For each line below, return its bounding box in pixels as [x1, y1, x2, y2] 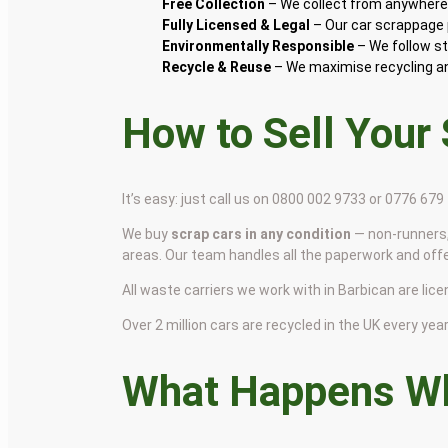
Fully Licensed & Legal [162, 16, 311, 33]
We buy [122, 226, 172, 243]
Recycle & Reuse [162, 58, 272, 75]
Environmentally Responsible [162, 37, 355, 54]
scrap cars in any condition [171, 226, 352, 243]
